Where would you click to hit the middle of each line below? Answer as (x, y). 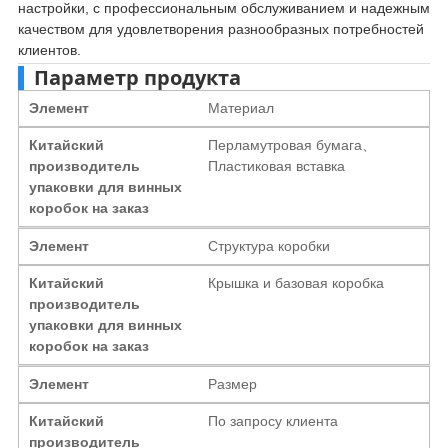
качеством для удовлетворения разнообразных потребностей (220, 28)
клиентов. (49, 49)
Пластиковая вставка (277, 165)
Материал (241, 107)
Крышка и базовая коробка (296, 282)
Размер (233, 383)
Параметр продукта (137, 77)
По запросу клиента (273, 420)
